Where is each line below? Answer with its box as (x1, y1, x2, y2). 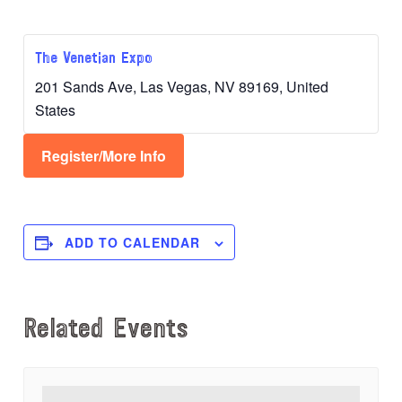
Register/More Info (41, 145, 167, 167)
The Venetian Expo (35, 50, 153, 68)
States (35, 100, 76, 121)
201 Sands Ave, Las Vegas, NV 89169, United (35, 76, 329, 98)
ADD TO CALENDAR (65, 233, 201, 252)
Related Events (23, 316, 189, 345)
